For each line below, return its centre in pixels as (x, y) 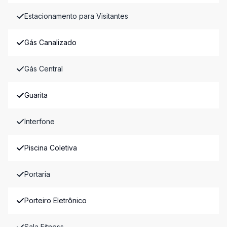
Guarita (36, 95)
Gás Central (44, 69)
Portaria (37, 174)
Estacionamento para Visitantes (76, 16)
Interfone (40, 121)
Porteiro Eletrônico (55, 200)
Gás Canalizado (50, 42)
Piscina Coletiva (51, 148)
